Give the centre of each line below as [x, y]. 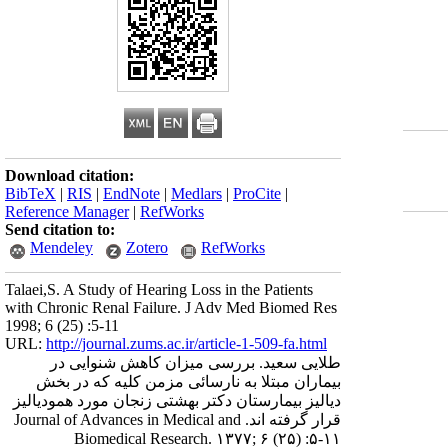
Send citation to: [60, 229]
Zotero [147, 247]
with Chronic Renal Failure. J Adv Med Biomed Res [171, 307]
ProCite [257, 193]
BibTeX [30, 193]
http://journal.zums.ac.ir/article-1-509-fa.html [186, 343]
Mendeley [61, 247]
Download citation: [69, 175]
